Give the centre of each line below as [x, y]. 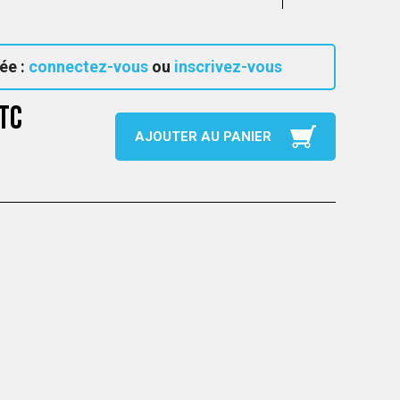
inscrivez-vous [228, 67]
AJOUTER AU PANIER [203, 137]
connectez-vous [88, 67]
